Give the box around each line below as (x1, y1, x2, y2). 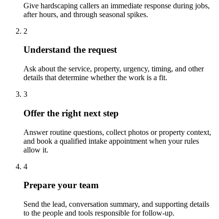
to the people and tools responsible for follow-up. (23, 209, 175, 217)
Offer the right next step (23, 108, 119, 118)
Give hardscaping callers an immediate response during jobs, (23, 1, 210, 10)
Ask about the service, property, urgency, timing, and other (23, 65, 204, 73)
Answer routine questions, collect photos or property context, (23, 128, 211, 136)
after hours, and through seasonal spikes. (23, 10, 148, 19)
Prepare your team (23, 180, 99, 191)
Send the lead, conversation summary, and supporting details (23, 200, 209, 208)
